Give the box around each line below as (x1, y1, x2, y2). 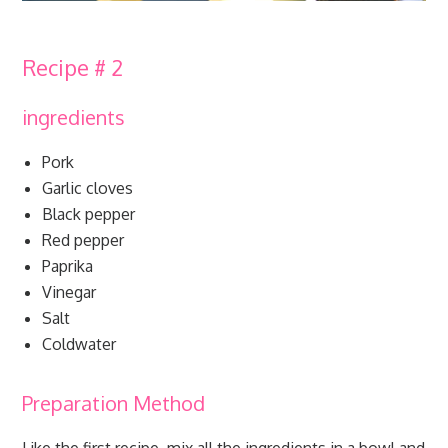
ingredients (22, 104, 126, 131)
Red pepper (42, 230, 125, 251)
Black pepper (42, 204, 136, 225)
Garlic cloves (42, 178, 134, 199)
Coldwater (42, 334, 117, 355)
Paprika (42, 256, 94, 277)
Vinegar (42, 282, 97, 303)
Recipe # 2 (22, 53, 124, 82)
